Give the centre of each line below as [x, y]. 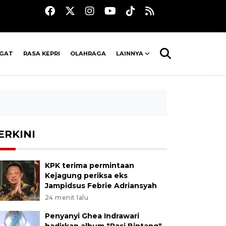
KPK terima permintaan [89, 165]
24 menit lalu [67, 197]
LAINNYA [130, 53]
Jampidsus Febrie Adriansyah [101, 186]
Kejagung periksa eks [86, 176]
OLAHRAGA [88, 53]
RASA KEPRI [42, 53]
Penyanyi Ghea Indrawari [92, 216]
